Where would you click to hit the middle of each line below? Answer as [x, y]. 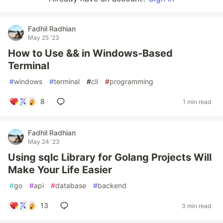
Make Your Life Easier [60, 170]
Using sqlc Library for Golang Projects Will [110, 157]
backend [112, 185]
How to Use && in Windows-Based [90, 53]
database [71, 185]
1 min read [197, 102]
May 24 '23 [44, 142]
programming [131, 81]
